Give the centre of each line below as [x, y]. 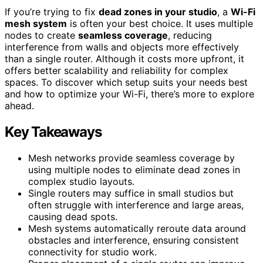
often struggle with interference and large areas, [136, 205]
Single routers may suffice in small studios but [131, 193]
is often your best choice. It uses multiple [160, 23]
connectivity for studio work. [92, 252]
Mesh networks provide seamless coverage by [131, 158]
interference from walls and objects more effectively [122, 47]
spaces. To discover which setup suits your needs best [126, 82]
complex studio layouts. [81, 181]
